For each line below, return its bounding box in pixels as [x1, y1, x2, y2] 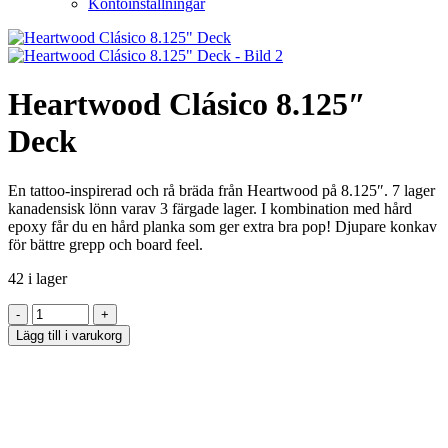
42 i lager [8, 269, 67, 287]
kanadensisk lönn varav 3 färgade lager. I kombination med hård [8, 199, 412, 217]
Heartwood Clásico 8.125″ [8, 86, 366, 123]
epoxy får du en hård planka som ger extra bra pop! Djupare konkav [8, 217, 437, 235]
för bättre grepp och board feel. [8, 235, 203, 253]
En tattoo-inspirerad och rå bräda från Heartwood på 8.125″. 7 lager [8, 181, 435, 199]
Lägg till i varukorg [16, 327, 122, 343]
